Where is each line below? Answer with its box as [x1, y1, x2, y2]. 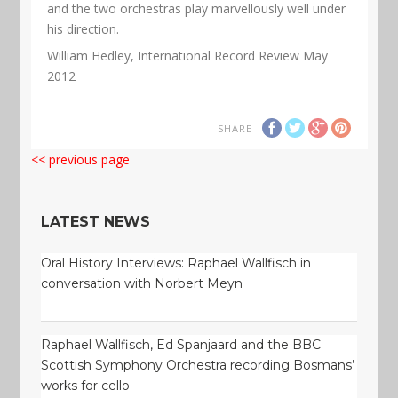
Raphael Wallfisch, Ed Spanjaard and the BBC [40, 336, 321, 353]
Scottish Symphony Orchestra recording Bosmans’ [40, 356, 354, 373]
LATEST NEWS [40, 213, 150, 231]
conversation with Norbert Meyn [40, 275, 243, 292]
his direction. [47, 20, 120, 37]
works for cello [40, 377, 130, 394]
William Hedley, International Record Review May [47, 46, 329, 64]
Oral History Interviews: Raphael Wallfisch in [40, 255, 311, 272]
